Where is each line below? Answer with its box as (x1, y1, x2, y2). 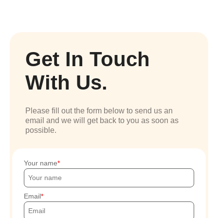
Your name (24, 159, 57, 167)
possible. (25, 126, 56, 134)
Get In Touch (25, 47, 150, 71)
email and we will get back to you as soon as (25, 116, 179, 125)
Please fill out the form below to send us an (25, 106, 173, 115)
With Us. (25, 71, 108, 94)
